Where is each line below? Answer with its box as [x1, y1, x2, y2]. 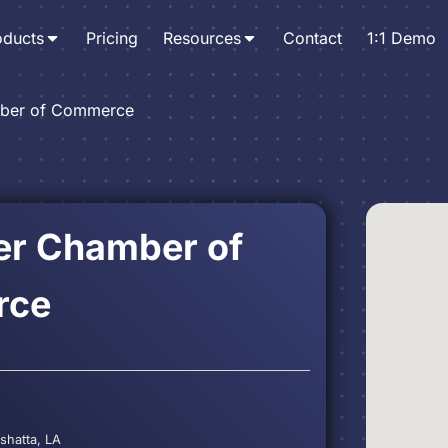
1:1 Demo [366, 27, 436, 48]
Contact [282, 27, 342, 48]
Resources [162, 27, 241, 48]
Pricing [85, 27, 138, 48]
